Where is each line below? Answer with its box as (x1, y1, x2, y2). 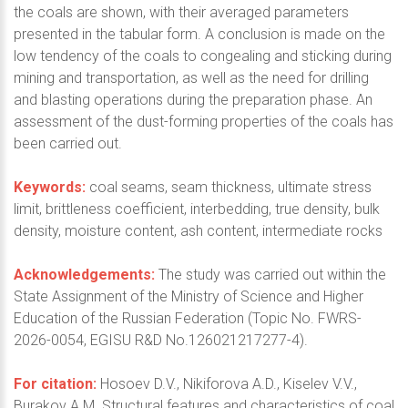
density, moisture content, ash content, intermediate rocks (14, 221, 382, 240)
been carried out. (14, 134, 122, 152)
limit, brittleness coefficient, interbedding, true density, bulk (14, 199, 380, 218)
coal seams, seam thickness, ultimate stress (86, 178, 372, 196)
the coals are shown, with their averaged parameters (14, 3, 349, 21)
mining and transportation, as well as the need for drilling (14, 68, 369, 87)
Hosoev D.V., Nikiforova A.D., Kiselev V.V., (97, 374, 357, 393)
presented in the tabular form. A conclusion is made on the (14, 25, 385, 43)
